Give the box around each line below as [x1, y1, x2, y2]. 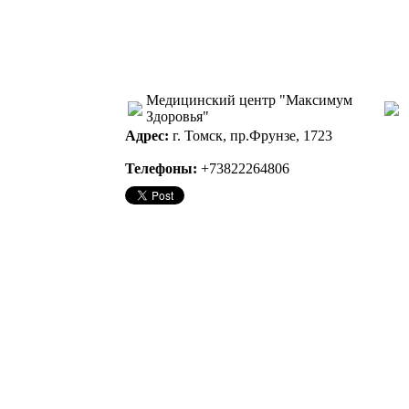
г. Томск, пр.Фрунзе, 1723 [169, 128, 332, 143]
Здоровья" [146, 109, 209, 124]
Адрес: [125, 128, 169, 143]
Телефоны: [125, 161, 197, 176]
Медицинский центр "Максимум [146, 92, 352, 108]
